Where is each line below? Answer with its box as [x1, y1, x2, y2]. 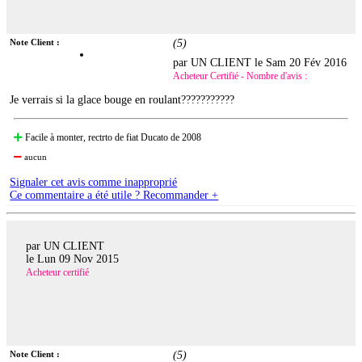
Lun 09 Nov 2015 [37, 253, 119, 266]
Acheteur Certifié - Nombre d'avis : [173, 69, 308, 82]
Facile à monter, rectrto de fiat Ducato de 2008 [23, 131, 202, 143]
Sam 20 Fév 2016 [266, 56, 347, 69]
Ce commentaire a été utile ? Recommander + [10, 188, 219, 201]
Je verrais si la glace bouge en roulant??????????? [10, 93, 235, 106]
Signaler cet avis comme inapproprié [10, 175, 178, 188]
